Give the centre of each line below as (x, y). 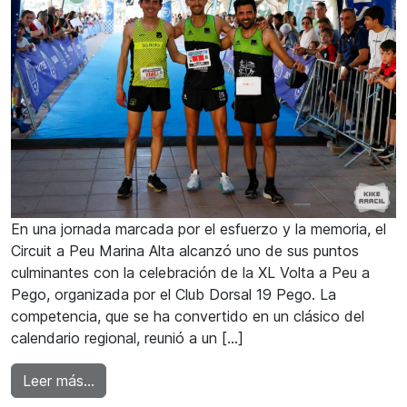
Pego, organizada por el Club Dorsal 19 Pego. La (174, 294)
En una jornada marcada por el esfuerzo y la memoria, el (199, 228)
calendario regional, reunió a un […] (127, 338)
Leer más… (59, 380)
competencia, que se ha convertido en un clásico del (188, 316)
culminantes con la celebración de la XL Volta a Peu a (190, 272)
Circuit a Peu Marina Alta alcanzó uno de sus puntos (185, 250)
